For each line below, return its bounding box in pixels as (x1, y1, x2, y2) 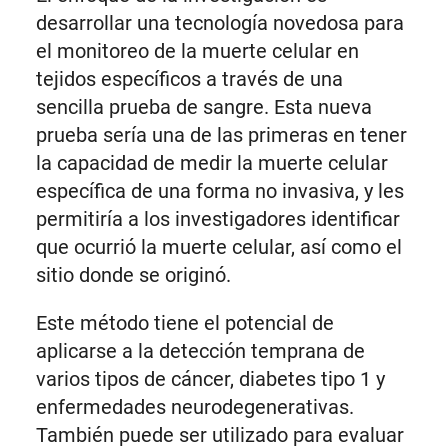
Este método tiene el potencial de (35, 311, 334, 336)
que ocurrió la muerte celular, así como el (35, 235, 402, 260)
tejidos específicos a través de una (35, 67, 343, 92)
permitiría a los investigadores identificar (35, 207, 400, 232)
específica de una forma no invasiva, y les (35, 179, 404, 204)
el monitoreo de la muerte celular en (35, 39, 359, 64)
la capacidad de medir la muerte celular (35, 151, 388, 176)
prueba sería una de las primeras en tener (35, 123, 407, 148)
